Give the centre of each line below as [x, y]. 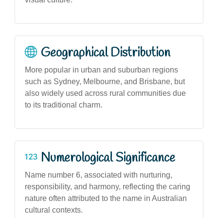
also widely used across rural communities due [105, 93]
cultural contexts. [54, 210]
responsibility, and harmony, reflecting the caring [108, 186]
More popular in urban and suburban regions [101, 70]
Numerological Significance [108, 158]
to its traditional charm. [64, 105]
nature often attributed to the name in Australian [106, 198]
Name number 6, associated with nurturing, [99, 175]
